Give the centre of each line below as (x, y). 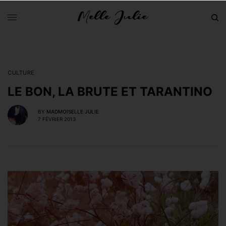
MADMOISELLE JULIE (73, 111)
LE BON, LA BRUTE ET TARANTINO (110, 92)
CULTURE (21, 73)
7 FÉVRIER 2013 (57, 119)
